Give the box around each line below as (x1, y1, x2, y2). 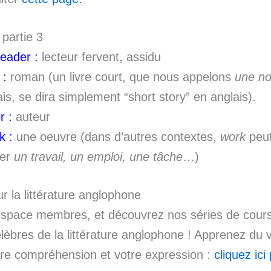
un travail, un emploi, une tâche (14, 150, 183, 163)
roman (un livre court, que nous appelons (7, 70, 235, 83)
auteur (12, 110, 50, 123)
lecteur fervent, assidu (38, 50, 161, 64)
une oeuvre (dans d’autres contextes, (13, 130, 220, 143)
